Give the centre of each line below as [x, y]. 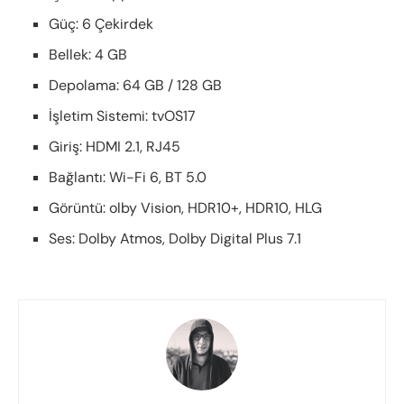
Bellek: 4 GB [88, 55]
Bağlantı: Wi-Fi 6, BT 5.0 [128, 178]
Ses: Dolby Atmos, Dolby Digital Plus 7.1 [175, 239]
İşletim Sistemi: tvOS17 [123, 116]
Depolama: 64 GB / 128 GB [136, 86]
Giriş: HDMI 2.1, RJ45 [115, 147]
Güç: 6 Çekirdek [101, 24]
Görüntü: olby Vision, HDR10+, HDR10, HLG [186, 208]
